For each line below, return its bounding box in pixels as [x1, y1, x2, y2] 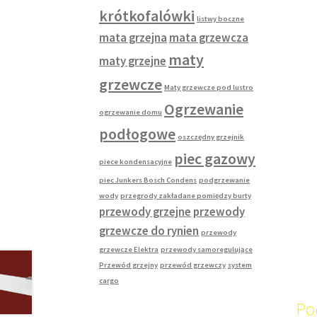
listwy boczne [197, 13, 245, 23]
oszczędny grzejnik [178, 132, 245, 142]
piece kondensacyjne [99, 156, 173, 166]
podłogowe [99, 124, 176, 144]
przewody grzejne [99, 204, 192, 219]
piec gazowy [174, 149, 256, 168]
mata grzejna [99, 30, 168, 45]
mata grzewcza [169, 30, 249, 45]
